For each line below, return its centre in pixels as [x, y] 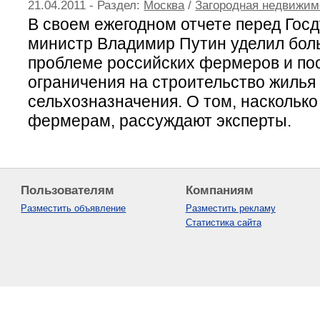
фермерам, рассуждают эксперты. [160, 120]
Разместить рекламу [230, 209]
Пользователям [68, 190]
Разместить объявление [74, 209]
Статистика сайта [223, 223]
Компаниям [219, 190]
